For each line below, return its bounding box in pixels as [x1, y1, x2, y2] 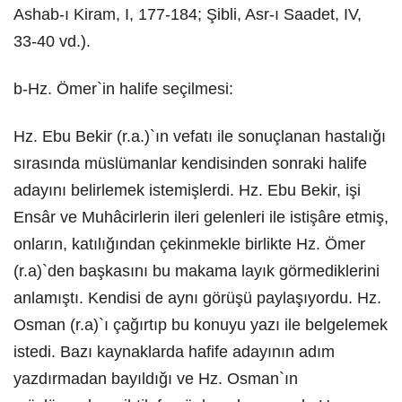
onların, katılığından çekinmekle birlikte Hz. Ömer [13, 235, 365, 253]
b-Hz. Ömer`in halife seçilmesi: [13, 80, 233, 98]
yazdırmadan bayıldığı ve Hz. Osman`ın [13, 370, 298, 388]
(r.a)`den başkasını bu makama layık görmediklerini [13, 262, 380, 280]
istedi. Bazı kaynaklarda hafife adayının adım [13, 343, 335, 361]
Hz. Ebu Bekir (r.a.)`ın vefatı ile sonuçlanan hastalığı [13, 127, 386, 145]
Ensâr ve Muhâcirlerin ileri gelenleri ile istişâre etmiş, [13, 208, 389, 226]
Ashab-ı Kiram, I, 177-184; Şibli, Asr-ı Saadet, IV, [13, 5, 362, 23]
